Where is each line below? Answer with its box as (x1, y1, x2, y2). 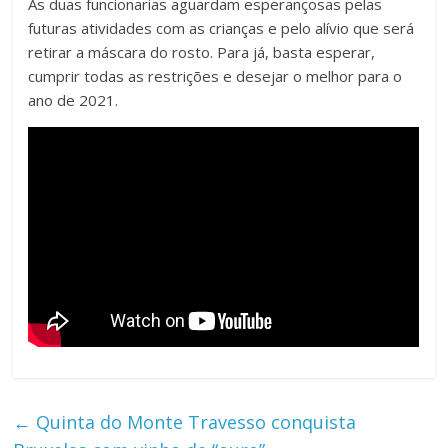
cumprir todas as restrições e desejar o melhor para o (28, 66, 403, 87)
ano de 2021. (28, 90, 119, 111)
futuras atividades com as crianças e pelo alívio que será (28, 18, 415, 39)
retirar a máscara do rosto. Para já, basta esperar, (28, 42, 376, 63)
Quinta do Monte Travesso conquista (31, 410, 357, 435)
